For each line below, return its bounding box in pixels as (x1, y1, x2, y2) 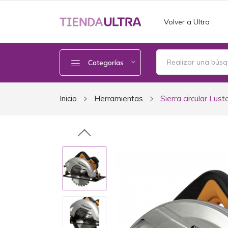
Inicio (60, 94, 77, 103)
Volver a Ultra (164, 17, 210, 26)
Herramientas (94, 94, 143, 103)
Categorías (88, 58, 124, 67)
